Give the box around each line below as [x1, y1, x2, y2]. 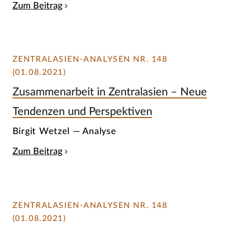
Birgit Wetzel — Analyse [12, 127, 117, 137]
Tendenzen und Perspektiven [12, 105, 152, 117]
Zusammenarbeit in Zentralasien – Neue [12, 86, 207, 97]
